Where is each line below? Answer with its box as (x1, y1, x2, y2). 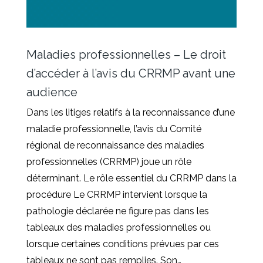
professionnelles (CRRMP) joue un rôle (26, 156, 191, 167)
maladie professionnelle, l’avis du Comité (26, 123, 201, 134)
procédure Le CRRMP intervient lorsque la (26, 188, 207, 200)
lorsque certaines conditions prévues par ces (26, 238, 219, 249)
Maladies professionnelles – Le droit (26, 47, 226, 62)
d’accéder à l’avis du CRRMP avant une (26, 66, 235, 80)
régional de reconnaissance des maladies (26, 139, 204, 151)
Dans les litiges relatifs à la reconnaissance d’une (26, 106, 235, 118)
